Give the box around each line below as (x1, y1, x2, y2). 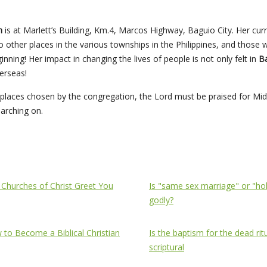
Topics (149, 156, 175, 168)
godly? (149, 194, 173, 206)
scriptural (149, 241, 184, 253)
